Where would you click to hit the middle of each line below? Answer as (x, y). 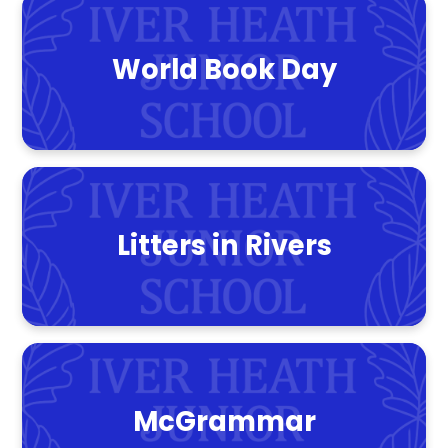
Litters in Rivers (224, 246)
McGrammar (224, 421)
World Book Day (224, 70)
